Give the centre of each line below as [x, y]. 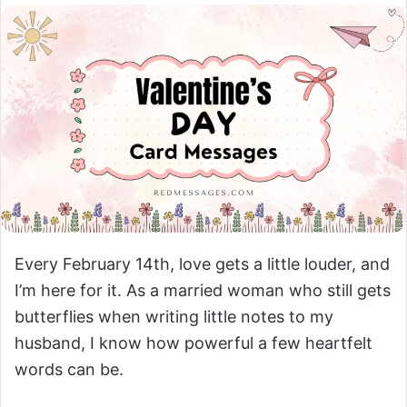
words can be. [69, 369]
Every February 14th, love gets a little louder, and [202, 263]
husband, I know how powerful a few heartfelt [194, 342]
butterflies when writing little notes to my [174, 316]
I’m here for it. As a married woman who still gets [203, 290]
